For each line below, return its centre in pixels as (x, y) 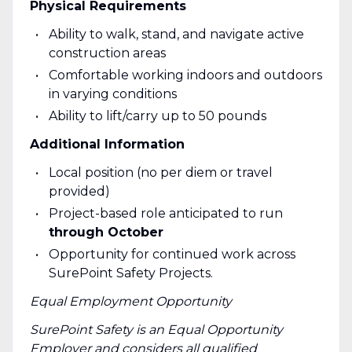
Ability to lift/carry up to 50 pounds (157, 115)
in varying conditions (112, 93)
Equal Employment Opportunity (130, 301)
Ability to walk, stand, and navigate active (176, 34)
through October (106, 232)
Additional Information (107, 144)
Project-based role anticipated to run (165, 213)
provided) (79, 191)
